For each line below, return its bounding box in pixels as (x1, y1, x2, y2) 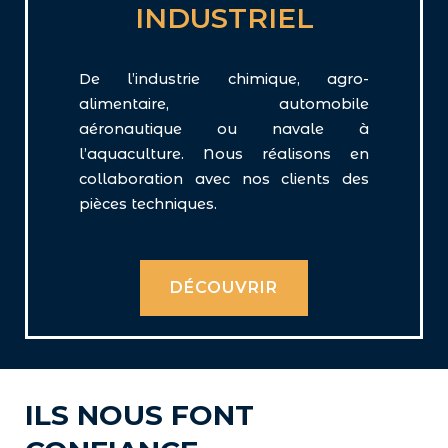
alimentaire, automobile (79, 94, 369, 113)
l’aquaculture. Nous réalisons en (79, 144, 369, 163)
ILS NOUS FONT (25, 397, 254, 432)
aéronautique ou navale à (79, 119, 369, 138)
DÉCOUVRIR (170, 277, 278, 297)
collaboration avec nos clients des (79, 169, 369, 188)
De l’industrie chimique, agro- (79, 69, 369, 88)
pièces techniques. (79, 194, 217, 213)
